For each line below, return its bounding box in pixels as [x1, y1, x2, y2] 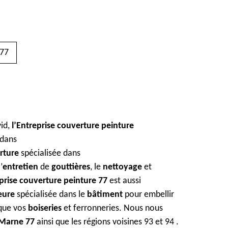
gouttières [51, 162, 90, 172]
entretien [3, 162, 38, 172]
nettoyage [103, 162, 142, 172]
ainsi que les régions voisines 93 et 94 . [35, 217, 179, 227]
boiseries [28, 204, 62, 213]
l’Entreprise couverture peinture [12, 121, 134, 131]
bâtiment [87, 190, 123, 199]
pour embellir [123, 190, 174, 199]
